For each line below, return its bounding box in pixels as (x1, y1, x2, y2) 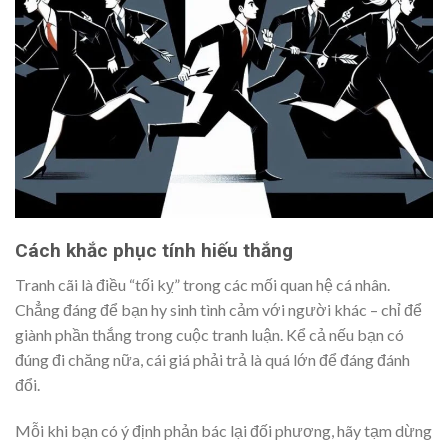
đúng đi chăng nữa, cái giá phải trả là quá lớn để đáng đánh (15, 350, 410, 370)
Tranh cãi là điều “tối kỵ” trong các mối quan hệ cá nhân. (15, 275, 390, 295)
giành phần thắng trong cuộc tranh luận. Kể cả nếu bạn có (15, 325, 404, 345)
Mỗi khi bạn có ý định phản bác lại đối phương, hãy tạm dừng (15, 421, 432, 441)
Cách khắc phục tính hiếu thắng (15, 238, 293, 262)
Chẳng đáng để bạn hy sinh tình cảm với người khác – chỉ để (15, 300, 422, 320)
